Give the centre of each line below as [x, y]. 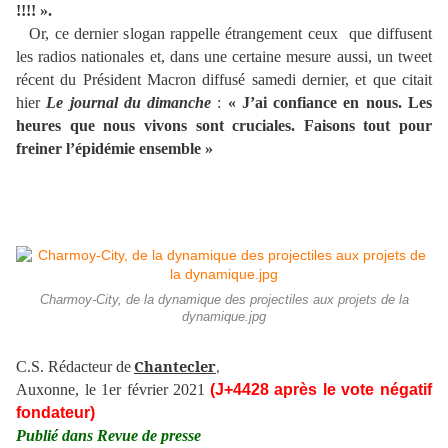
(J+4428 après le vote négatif [321, 390]
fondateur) [55, 413]
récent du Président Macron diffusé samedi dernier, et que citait [224, 80]
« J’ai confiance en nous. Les [330, 103]
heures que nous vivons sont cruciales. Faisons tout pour [224, 126]
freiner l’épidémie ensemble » [114, 149]
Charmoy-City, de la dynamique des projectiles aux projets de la [224, 300]
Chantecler [175, 366]
